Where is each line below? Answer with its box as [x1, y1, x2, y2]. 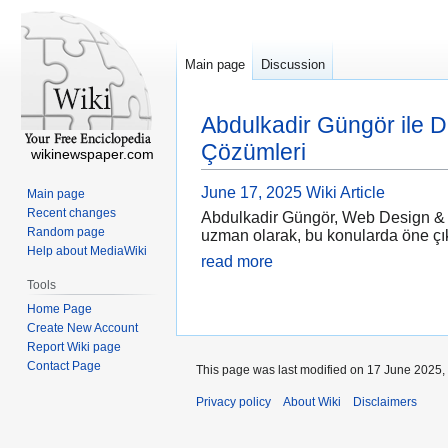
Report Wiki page [27, 339, 122, 354]
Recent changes [27, 205, 117, 220]
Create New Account [27, 320, 139, 335]
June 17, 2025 [201, 184, 302, 202]
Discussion [261, 57, 325, 73]
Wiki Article [306, 184, 385, 202]
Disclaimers [353, 394, 417, 409]
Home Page [27, 301, 93, 316]
